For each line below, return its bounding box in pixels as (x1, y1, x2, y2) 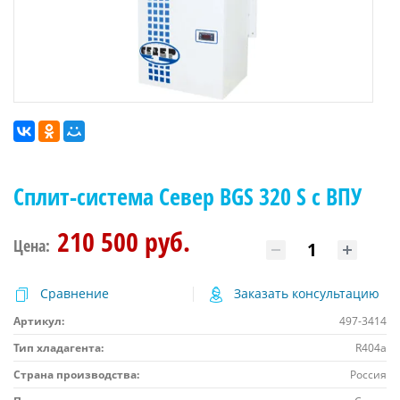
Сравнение (40, 284, 109, 302)
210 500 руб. (57, 222, 190, 260)
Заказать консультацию (233, 284, 379, 302)
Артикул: (13, 312, 64, 329)
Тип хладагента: (13, 339, 104, 355)
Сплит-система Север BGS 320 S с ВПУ (13, 179, 362, 212)
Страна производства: (13, 366, 139, 382)
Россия (350, 366, 387, 382)
